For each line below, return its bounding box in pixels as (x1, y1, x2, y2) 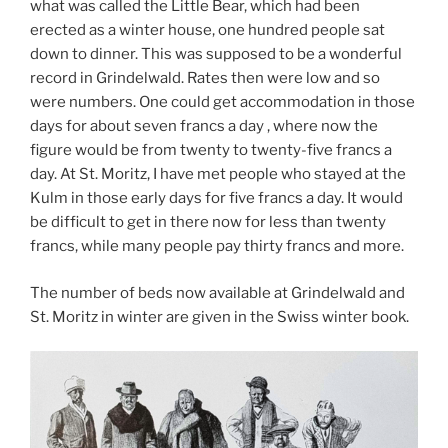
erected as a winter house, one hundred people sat (30, 21, 385, 40)
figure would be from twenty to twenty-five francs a (30, 141, 392, 160)
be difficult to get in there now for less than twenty (30, 213, 386, 232)
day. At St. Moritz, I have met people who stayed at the (30, 165, 406, 184)
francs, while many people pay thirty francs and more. (30, 237, 404, 256)
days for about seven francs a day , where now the (30, 117, 378, 136)
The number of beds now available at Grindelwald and (30, 283, 405, 302)
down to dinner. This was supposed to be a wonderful (30, 45, 402, 64)
